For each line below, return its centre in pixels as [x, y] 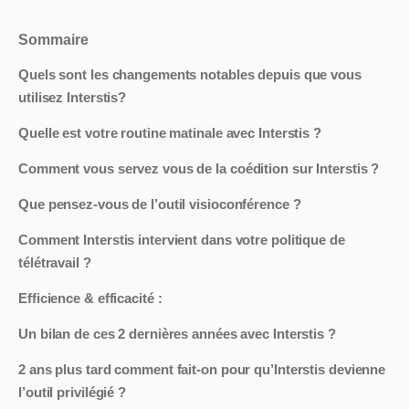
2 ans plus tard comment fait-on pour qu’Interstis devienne [202, 370]
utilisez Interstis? [73, 98]
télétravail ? [55, 263]
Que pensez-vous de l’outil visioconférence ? [160, 204]
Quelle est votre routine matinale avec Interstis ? [170, 133]
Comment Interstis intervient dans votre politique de [182, 240]
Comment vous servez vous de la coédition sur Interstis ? [199, 169]
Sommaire [53, 40]
